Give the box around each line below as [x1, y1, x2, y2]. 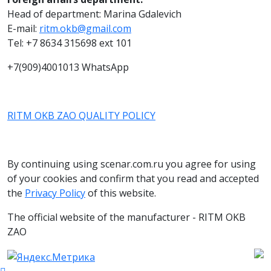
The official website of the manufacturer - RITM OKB [7, 210, 246, 224]
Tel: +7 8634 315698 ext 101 [7, 36, 132, 50]
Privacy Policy [25, 186, 85, 200]
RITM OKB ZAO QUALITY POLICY [7, 108, 155, 122]
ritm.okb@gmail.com [39, 21, 131, 35]
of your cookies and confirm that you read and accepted [7, 171, 259, 185]
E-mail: [7, 21, 39, 35]
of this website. [85, 186, 156, 200]
